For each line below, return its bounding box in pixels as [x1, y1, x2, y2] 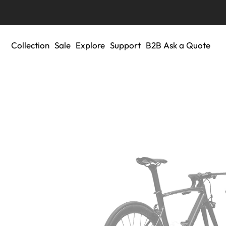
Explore [76, 40, 105, 51]
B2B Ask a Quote [146, 40, 210, 51]
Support [110, 40, 141, 51]
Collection [11, 40, 49, 51]
